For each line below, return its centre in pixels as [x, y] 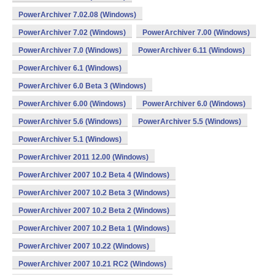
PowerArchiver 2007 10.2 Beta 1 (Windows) [94, 228]
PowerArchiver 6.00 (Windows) [72, 104]
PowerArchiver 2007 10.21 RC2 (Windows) [92, 264]
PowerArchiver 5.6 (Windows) [70, 122]
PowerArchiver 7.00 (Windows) [196, 33]
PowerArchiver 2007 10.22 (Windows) [84, 246]
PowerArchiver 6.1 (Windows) [70, 68]
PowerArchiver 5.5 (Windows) [190, 122]
